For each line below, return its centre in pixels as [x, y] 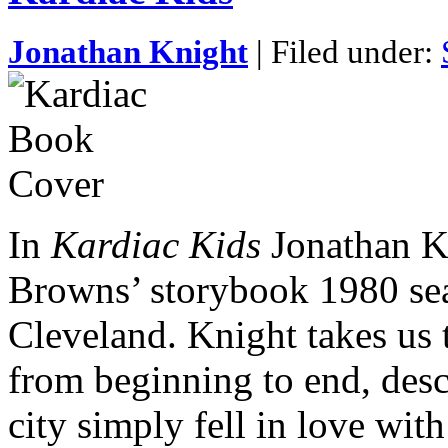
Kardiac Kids [156, 245]
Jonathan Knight [128, 52]
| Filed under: [344, 52]
